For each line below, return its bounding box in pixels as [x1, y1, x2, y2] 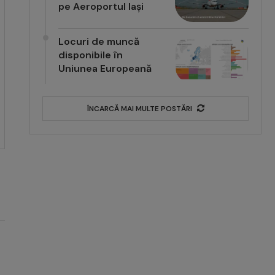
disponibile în [58, 48, 123, 62]
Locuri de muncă [58, 35, 140, 48]
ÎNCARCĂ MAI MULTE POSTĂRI [87, 104, 192, 114]
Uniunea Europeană [58, 62, 152, 76]
